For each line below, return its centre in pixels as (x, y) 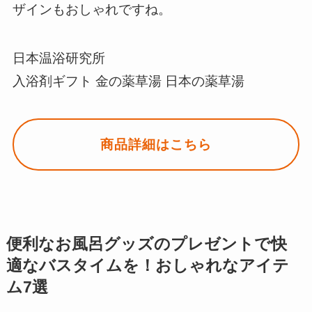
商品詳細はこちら (156, 145)
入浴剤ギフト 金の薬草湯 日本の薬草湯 (128, 81)
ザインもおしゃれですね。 (92, 10)
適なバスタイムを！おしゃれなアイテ (147, 266)
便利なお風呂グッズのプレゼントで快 (146, 244)
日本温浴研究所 (58, 58)
